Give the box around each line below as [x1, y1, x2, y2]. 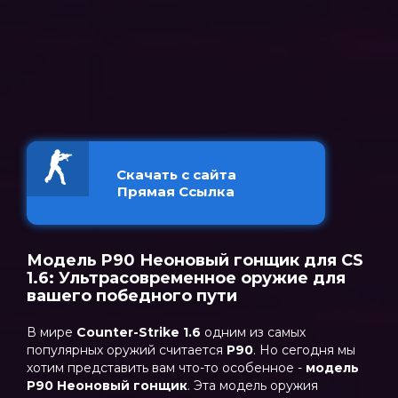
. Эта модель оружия [187, 378, 318, 394]
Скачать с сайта [115, 166, 236, 183]
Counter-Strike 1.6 [76, 324, 204, 340]
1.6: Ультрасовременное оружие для [27, 268, 346, 288]
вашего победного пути [27, 286, 237, 306]
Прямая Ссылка [117, 183, 235, 200]
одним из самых [204, 324, 306, 340]
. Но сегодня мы [253, 342, 355, 358]
